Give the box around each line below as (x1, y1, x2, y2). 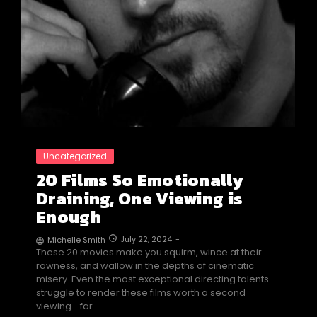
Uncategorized (43, 150, 107, 163)
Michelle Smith (47, 234, 105, 246)
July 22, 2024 (120, 234, 172, 246)
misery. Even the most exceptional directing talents (36, 272, 269, 287)
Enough (36, 204, 101, 230)
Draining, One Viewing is (36, 186, 243, 212)
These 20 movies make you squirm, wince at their (36, 246, 262, 260)
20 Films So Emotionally (36, 168, 243, 193)
